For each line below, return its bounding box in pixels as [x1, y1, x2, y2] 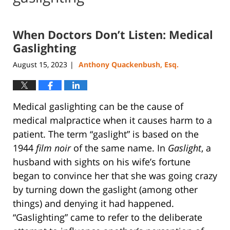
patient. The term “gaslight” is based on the [13, 127, 199, 140]
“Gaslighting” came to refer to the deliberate [13, 210, 202, 223]
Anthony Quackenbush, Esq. [79, 59, 179, 69]
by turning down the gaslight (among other [13, 183, 198, 196]
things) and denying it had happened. [13, 197, 174, 209]
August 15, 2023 [13, 59, 67, 69]
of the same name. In [71, 141, 168, 154]
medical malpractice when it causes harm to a [13, 113, 212, 126]
